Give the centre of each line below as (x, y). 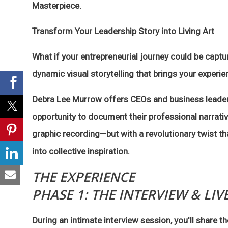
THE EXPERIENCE (83, 177)
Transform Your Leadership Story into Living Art (123, 31)
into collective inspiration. (81, 151)
